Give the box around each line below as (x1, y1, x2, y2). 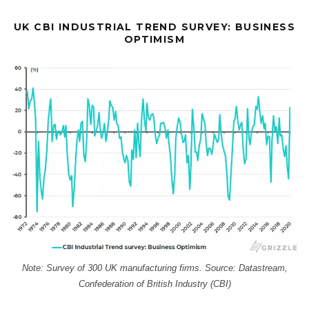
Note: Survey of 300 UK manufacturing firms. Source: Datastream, (21, 263, 288, 274)
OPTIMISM (123, 33, 186, 46)
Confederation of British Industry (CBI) (78, 279, 231, 290)
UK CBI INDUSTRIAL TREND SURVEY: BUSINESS (14, 21, 295, 34)
